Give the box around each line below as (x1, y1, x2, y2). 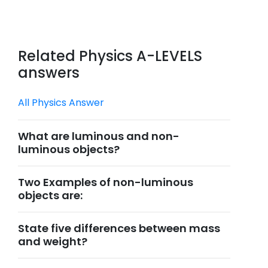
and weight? (18, 234, 87, 249)
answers (18, 63, 80, 83)
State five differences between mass (18, 221, 220, 236)
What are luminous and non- (18, 129, 179, 144)
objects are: (18, 188, 83, 203)
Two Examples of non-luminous (18, 175, 193, 190)
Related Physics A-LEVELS (18, 46, 202, 66)
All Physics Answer (18, 96, 104, 109)
